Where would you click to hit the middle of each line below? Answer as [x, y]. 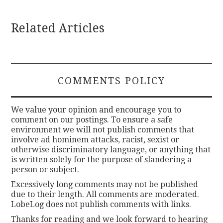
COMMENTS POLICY [111, 81]
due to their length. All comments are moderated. [105, 194]
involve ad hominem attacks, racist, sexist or [95, 139]
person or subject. [45, 169]
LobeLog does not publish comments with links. [101, 204]
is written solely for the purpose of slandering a [102, 159]
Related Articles [58, 28]
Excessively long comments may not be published [105, 184]
